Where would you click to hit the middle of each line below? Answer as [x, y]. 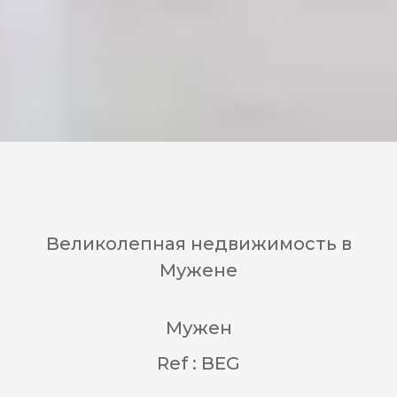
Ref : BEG [198, 363]
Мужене [198, 270]
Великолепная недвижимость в [198, 244]
